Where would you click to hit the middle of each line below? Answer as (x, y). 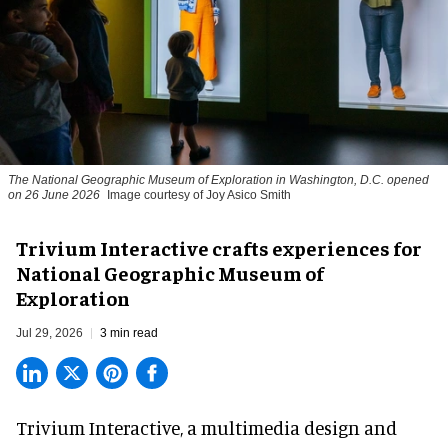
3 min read (129, 333)
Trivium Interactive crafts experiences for (219, 248)
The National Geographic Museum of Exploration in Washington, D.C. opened (218, 180)
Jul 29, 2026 (49, 333)
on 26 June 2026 (54, 195)
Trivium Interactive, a (108, 428)
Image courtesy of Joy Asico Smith (199, 195)
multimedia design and (299, 428)
